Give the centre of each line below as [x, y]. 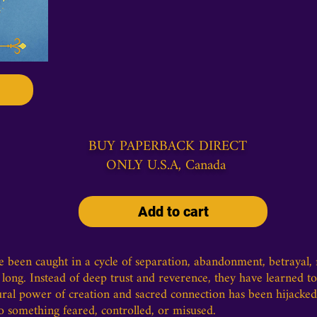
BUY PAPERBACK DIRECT [168, 147]
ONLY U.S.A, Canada [168, 166]
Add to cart [173, 212]
